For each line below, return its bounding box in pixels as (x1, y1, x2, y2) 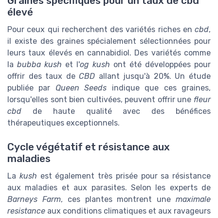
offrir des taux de (7, 72, 79, 81)
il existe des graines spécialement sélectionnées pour (7, 36, 211, 46)
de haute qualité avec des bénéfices (21, 107, 211, 116)
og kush (80, 60, 110, 70)
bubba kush (17, 60, 62, 70)
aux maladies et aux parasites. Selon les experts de (7, 182, 211, 192)
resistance (7, 206, 45, 216)
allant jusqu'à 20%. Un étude (95, 72, 211, 81)
